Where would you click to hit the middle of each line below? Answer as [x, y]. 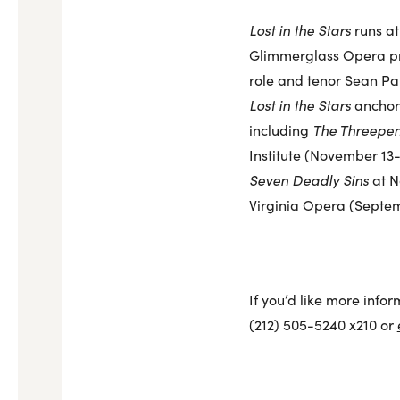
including [280, 130]
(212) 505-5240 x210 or [323, 325]
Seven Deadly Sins [308, 180]
